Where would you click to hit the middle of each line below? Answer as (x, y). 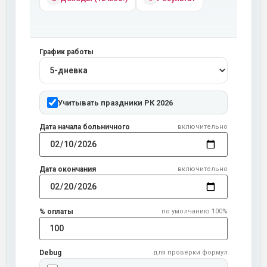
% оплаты (56, 212)
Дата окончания (68, 169)
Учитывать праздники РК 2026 (115, 103)
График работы (66, 52)
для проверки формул (190, 252)
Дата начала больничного (85, 127)
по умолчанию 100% (195, 211)
